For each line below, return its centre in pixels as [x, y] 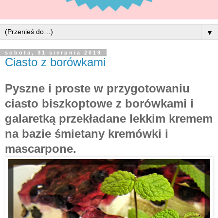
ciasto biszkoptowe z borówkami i [99, 103]
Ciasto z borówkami [55, 62]
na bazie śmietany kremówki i [87, 133]
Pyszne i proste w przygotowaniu [97, 88]
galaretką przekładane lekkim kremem [109, 118]
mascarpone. [42, 148]
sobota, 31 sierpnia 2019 [53, 53]
